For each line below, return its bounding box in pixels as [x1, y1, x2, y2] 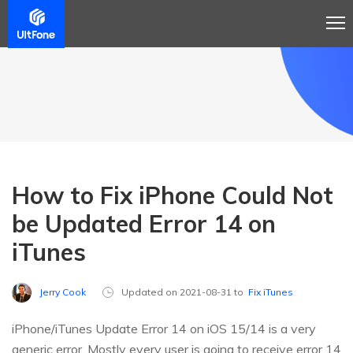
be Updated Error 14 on [12, 209, 276, 239]
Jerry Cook [39, 286, 86, 298]
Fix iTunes [248, 286, 293, 299]
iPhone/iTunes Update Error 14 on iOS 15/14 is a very [12, 321, 316, 337]
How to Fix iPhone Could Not [12, 180, 333, 210]
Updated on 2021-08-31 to [121, 286, 248, 299]
